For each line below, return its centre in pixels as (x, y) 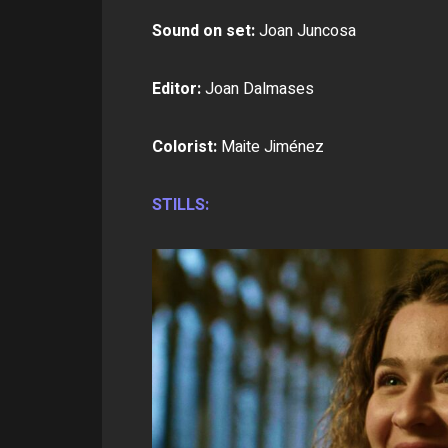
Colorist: (186, 147)
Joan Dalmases (257, 89)
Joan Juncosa (305, 31)
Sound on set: (203, 31)
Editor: (176, 89)
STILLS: (180, 205)
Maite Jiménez (272, 147)
